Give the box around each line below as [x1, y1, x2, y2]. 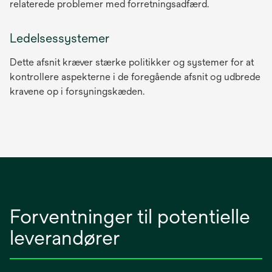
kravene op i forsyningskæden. [10, 85, 144, 97]
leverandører [10, 226, 120, 249]
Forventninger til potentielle [10, 205, 250, 228]
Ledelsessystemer [10, 30, 109, 45]
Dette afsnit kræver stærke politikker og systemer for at [10, 56, 254, 68]
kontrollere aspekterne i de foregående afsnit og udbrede [10, 70, 260, 83]
